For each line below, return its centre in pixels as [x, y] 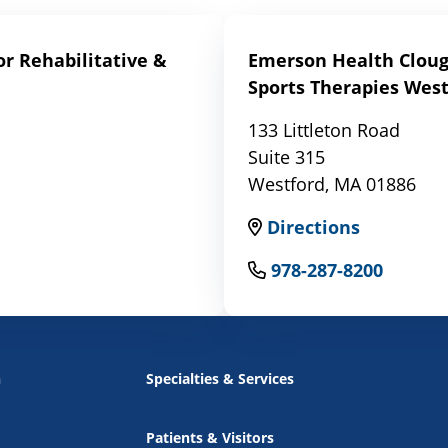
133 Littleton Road [324, 130]
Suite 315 [286, 157]
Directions [313, 227]
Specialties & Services [219, 379]
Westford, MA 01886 [332, 184]
